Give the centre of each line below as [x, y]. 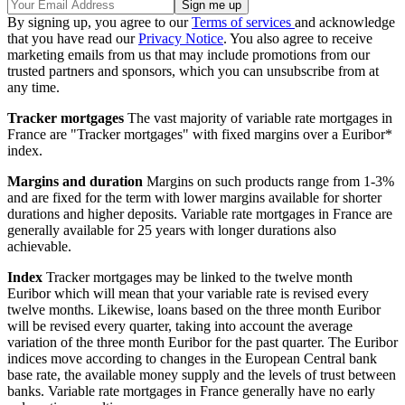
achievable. [39, 246]
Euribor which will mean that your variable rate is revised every [188, 293]
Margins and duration [75, 181]
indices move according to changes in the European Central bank [192, 358]
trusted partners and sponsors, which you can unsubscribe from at [193, 71]
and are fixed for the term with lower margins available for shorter [194, 197]
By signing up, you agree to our [99, 22]
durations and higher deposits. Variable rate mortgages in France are [200, 213]
